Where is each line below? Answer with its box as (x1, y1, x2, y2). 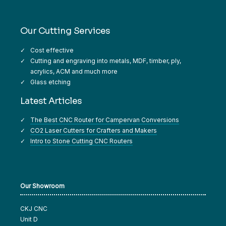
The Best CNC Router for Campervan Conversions (30, 116, 179, 124)
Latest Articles (20, 95, 82, 106)
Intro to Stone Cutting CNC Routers (30, 137, 133, 145)
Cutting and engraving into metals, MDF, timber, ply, (30, 56, 181, 65)
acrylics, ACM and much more (30, 67, 118, 75)
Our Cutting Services (20, 26, 110, 36)
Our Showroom (20, 182, 65, 190)
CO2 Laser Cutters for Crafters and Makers (30, 127, 157, 135)
